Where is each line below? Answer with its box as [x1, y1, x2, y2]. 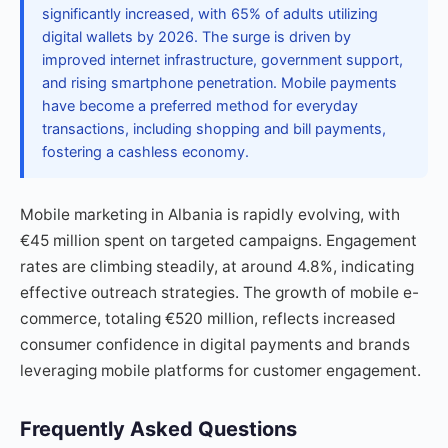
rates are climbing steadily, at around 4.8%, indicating [20, 257, 414, 276]
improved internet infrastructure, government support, [42, 51, 403, 69]
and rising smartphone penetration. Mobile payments [42, 74, 397, 92]
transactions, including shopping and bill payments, [42, 120, 386, 138]
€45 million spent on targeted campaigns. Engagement [20, 231, 417, 250]
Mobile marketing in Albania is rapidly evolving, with [20, 205, 400, 224]
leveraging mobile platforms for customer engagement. [20, 361, 421, 380]
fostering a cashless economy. [42, 143, 249, 161]
